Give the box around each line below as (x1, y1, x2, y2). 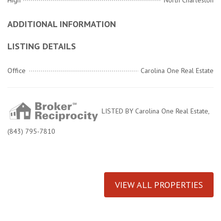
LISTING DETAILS (7, 40, 76, 52)
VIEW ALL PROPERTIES (115, 179, 203, 191)
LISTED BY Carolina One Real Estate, (100, 107, 209, 116)
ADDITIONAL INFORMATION (7, 18, 116, 30)
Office (7, 66, 26, 75)
